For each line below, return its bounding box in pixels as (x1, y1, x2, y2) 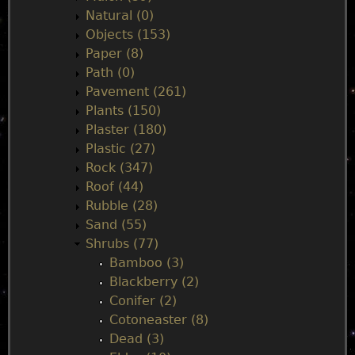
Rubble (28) (86, 198, 158, 213)
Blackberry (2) (109, 274, 199, 289)
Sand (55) (86, 217, 147, 232)
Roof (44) (86, 179, 143, 194)
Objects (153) (86, 27, 170, 42)
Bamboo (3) (109, 255, 184, 270)
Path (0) (86, 65, 135, 80)
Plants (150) (86, 103, 161, 118)
